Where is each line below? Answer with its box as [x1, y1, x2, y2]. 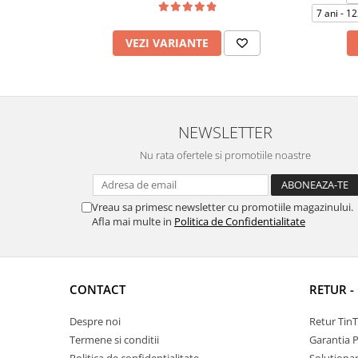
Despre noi [70, 314, 121, 328]
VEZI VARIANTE [125, 35, 209, 50]
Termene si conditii [70, 332, 159, 347]
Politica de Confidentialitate [174, 214, 305, 229]
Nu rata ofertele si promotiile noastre [140, 148, 311, 162]
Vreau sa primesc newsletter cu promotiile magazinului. [92, 200, 353, 214]
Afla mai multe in [92, 214, 174, 229]
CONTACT [70, 281, 125, 297]
